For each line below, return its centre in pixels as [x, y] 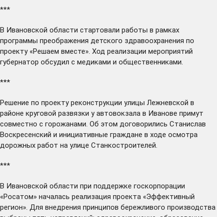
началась [54, 196]
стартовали [100, 30]
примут [191, 113]
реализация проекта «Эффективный [132, 196]
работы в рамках [149, 30]
